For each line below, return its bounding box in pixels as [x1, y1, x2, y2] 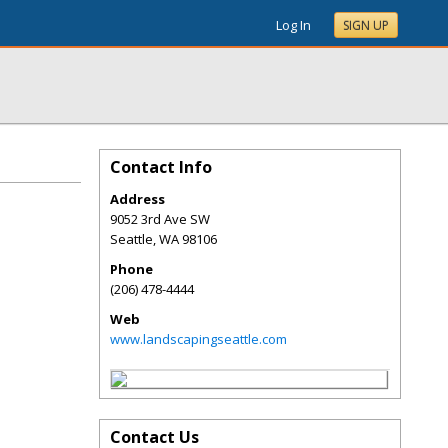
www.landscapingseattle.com [110, 330, 287, 348]
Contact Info [110, 156, 212, 178]
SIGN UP [343, 17, 389, 34]
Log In [276, 16, 311, 34]
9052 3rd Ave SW [110, 210, 210, 228]
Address [110, 190, 165, 208]
